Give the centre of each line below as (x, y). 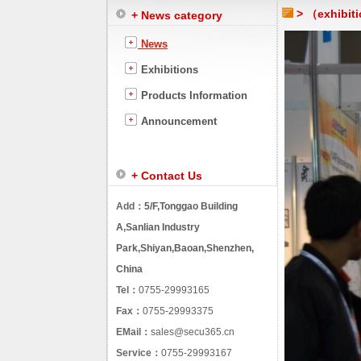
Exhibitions (168, 70)
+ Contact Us (167, 176)
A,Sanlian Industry (158, 227)
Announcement (177, 121)
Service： (139, 353)
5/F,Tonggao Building (191, 206)
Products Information (193, 95)
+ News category (177, 15)
